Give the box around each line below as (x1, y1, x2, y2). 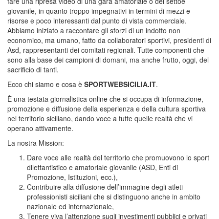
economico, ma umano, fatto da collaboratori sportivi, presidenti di (7, 35, 211, 45)
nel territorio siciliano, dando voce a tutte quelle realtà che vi (7, 113, 193, 123)
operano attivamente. (7, 123, 73, 133)
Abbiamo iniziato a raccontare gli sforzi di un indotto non (7, 25, 180, 35)
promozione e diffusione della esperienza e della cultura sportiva (7, 103, 206, 113)
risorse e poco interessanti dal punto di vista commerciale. (7, 15, 187, 25)
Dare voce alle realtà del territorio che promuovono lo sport (27, 152, 209, 162)
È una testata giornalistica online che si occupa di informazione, (7, 93, 203, 104)
